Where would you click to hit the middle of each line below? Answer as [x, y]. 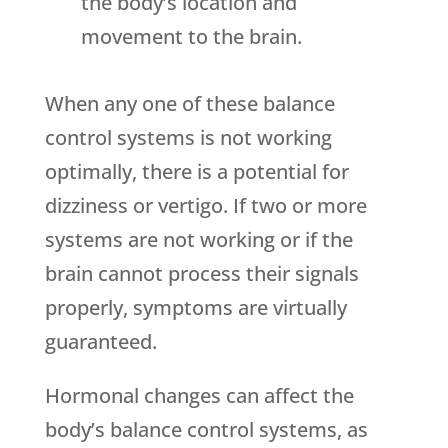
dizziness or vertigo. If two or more [205, 205]
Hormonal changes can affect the [199, 395]
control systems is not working [188, 137]
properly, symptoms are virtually [195, 307]
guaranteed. [100, 341]
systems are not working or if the [198, 239]
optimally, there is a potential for [196, 171]
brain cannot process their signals [201, 273]
